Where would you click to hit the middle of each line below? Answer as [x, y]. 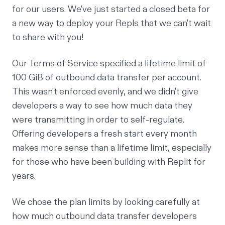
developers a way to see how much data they [102, 105]
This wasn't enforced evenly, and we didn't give [105, 91]
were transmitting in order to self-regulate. [98, 120]
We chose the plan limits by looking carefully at [106, 202]
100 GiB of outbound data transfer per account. [107, 77]
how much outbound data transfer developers [104, 216]
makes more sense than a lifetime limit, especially [112, 148]
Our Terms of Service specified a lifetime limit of [109, 63]
